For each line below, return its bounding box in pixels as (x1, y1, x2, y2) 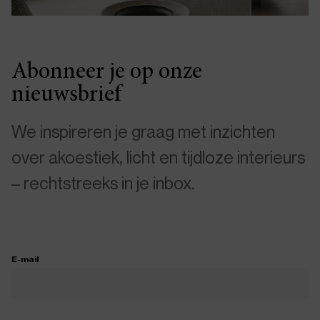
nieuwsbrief (11, 84, 121, 108)
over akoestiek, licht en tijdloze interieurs (11, 147, 305, 168)
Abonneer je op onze (11, 61, 202, 85)
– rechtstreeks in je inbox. (11, 173, 195, 194)
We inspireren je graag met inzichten (11, 121, 275, 142)
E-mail (11, 254, 39, 265)
